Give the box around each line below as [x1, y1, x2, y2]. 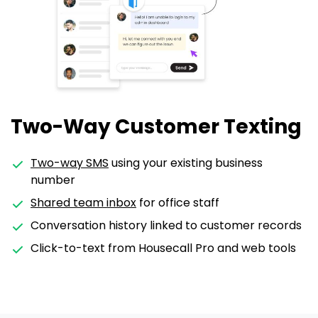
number [31, 172, 75, 189]
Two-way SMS [31, 155, 109, 172]
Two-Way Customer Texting [11, 113, 302, 141]
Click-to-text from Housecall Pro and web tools [31, 240, 296, 257]
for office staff [136, 194, 219, 212]
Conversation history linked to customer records [31, 217, 302, 234]
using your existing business [109, 155, 263, 172]
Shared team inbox [31, 194, 136, 212]
